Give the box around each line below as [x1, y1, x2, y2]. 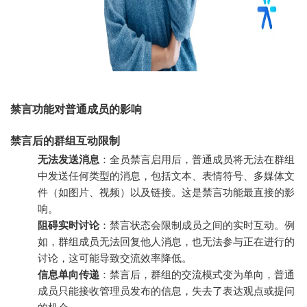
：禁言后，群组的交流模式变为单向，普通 [99, 268, 295, 280]
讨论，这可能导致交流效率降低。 [38, 251, 192, 264]
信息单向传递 [38, 268, 99, 280]
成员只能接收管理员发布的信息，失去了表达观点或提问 [38, 284, 295, 297]
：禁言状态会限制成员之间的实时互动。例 [99, 219, 295, 231]
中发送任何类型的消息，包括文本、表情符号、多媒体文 [38, 169, 295, 182]
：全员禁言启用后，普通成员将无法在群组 [99, 153, 295, 165]
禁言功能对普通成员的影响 [10, 103, 142, 115]
